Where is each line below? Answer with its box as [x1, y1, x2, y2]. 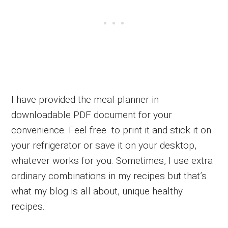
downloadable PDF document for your [11, 108, 173, 121]
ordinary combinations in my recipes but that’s [11, 169, 207, 182]
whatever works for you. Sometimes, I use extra [11, 154, 213, 166]
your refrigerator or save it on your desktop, [11, 139, 197, 151]
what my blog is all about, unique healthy [11, 185, 183, 197]
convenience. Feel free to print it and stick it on [11, 124, 212, 136]
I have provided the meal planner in [11, 93, 159, 105]
